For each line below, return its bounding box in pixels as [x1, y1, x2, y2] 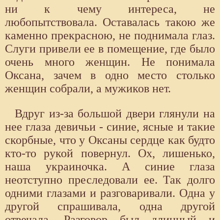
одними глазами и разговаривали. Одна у [5, 187, 215, 200]
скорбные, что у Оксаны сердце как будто [5, 134, 215, 147]
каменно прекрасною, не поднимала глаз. [5, 29, 215, 42]
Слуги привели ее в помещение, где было [5, 42, 215, 55]
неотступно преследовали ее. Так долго [5, 173, 215, 187]
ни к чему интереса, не [5, 2, 215, 16]
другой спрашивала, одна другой [5, 200, 215, 213]
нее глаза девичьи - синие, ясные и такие [5, 120, 215, 134]
